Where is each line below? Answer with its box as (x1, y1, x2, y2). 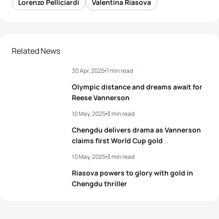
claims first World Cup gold (72, 135, 163, 145)
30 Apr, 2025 (72, 66, 105, 75)
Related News (12, 45, 60, 56)
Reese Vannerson (72, 92, 130, 102)
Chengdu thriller (72, 178, 127, 188)
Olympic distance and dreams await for (72, 82, 202, 91)
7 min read (106, 66, 133, 75)
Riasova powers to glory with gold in (72, 168, 193, 177)
